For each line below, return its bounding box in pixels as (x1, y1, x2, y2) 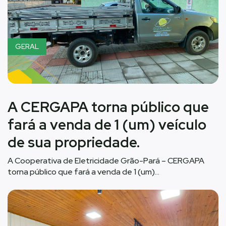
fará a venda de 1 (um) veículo (8, 115, 206, 134)
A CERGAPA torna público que (8, 97, 209, 117)
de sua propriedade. (8, 132, 140, 152)
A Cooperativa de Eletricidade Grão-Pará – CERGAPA (8, 155, 204, 166)
